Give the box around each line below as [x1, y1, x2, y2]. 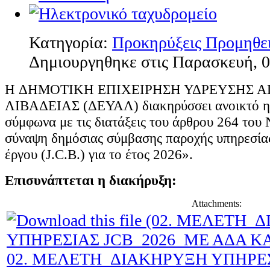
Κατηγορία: [29, 33, 112, 52]
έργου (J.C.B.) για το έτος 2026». [5, 146, 193, 162]
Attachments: [192, 198, 242, 209]
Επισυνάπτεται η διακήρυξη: [5, 172, 177, 188]
